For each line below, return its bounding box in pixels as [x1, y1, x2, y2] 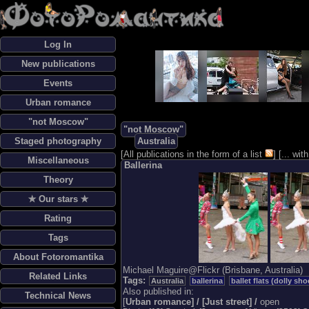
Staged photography [14, 136, 101, 146]
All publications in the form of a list [123, 149, 262, 159]
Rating [44, 213, 72, 223]
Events [43, 78, 72, 88]
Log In [44, 39, 72, 50]
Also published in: [123, 286, 194, 297]
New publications [21, 59, 95, 69]
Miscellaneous [27, 155, 89, 166]
